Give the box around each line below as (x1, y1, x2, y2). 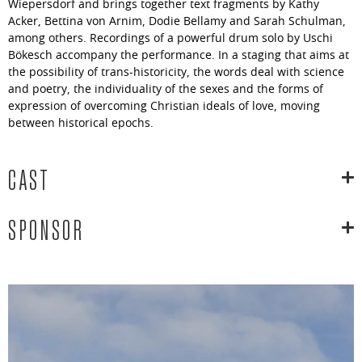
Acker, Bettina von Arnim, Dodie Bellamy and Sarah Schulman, (8, 15, 346, 27)
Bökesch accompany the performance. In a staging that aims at (8, 49, 349, 61)
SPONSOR (8, 210, 84, 245)
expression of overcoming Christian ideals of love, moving (8, 100, 320, 112)
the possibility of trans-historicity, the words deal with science (8, 66, 344, 78)
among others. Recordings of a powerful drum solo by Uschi (8, 32, 333, 44)
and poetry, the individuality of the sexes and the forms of (8, 83, 323, 95)
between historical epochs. (8, 117, 154, 129)
